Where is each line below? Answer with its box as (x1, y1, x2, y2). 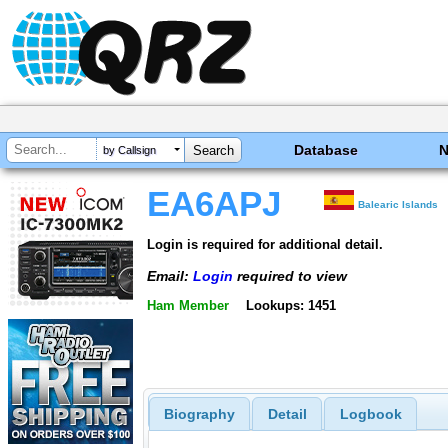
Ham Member (147, 298, 229, 314)
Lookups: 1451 (245, 298, 336, 314)
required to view (233, 267, 347, 284)
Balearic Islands (358, 199, 439, 210)
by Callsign (103, 144, 156, 157)
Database (294, 142, 359, 158)
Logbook (339, 406, 402, 423)
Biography (163, 406, 235, 423)
